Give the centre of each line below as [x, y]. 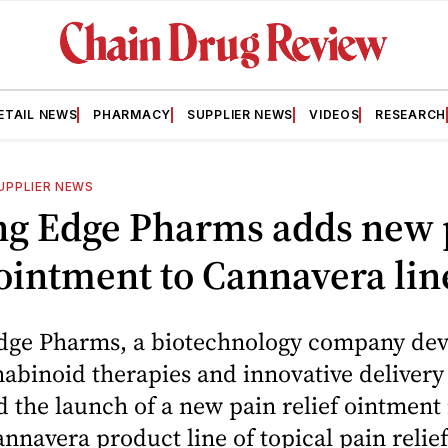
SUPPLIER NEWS [240, 114]
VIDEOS [334, 114]
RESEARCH [410, 114]
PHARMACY [132, 114]
